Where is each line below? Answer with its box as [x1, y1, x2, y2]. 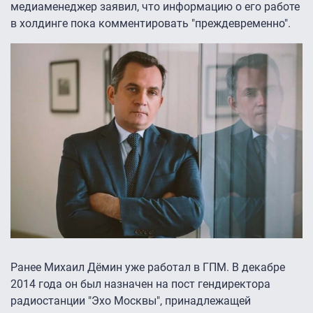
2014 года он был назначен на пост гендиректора [10, 277, 270, 291]
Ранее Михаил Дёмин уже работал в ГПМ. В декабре [10, 261, 285, 275]
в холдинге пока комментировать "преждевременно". [10, 17, 291, 31]
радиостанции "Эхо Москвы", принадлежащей [10, 294, 251, 308]
